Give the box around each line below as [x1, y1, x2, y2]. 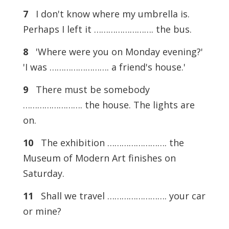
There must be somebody [28, 83, 150, 96]
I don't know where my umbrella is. [28, 8, 190, 20]
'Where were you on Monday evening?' [28, 45, 203, 58]
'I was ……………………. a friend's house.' [22, 61, 186, 74]
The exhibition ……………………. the [33, 136, 184, 149]
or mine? [22, 205, 61, 218]
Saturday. [22, 167, 64, 180]
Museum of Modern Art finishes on [22, 152, 176, 165]
